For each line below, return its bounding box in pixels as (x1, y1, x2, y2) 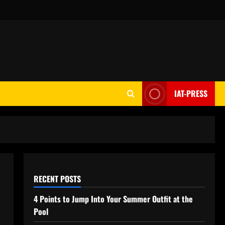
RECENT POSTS (33, 173, 81, 185)
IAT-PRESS (174, 87, 207, 99)
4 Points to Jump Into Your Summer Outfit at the (33, 193, 193, 205)
